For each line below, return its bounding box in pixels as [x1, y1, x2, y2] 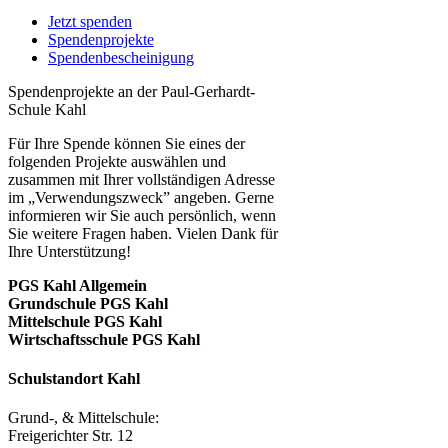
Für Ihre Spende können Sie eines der [8, 134, 245, 152]
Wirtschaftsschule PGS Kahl [8, 330, 200, 348]
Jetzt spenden [48, 12, 132, 30]
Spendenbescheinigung [48, 48, 194, 66]
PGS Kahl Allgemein [8, 276, 147, 294]
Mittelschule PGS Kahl [8, 312, 162, 330]
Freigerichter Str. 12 [8, 427, 133, 445]
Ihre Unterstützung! [8, 242, 131, 260]
